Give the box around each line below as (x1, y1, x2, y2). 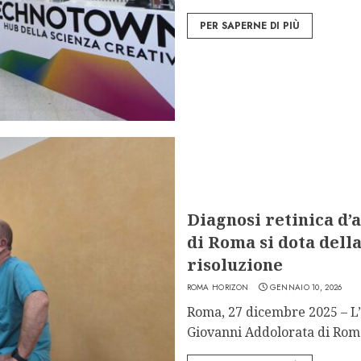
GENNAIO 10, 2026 (269, 280, 342, 293)
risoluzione (186, 253, 283, 276)
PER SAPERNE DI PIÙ (199, 18, 300, 33)
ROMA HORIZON (186, 280, 249, 293)
